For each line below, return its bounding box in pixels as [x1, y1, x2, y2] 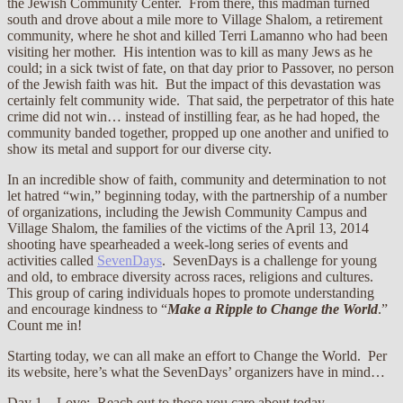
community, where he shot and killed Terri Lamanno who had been [7, 27, 388, 43]
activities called [7, 252, 97, 268]
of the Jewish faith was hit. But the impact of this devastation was [7, 76, 381, 92]
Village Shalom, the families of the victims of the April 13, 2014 [7, 219, 369, 236]
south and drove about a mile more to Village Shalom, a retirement [7, 11, 382, 27]
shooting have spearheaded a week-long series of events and [7, 236, 348, 252]
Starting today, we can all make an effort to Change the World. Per [7, 347, 387, 363]
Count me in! [7, 317, 82, 333]
